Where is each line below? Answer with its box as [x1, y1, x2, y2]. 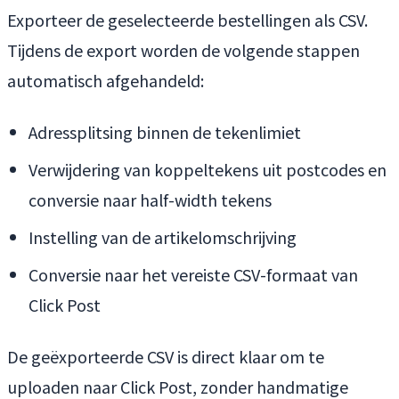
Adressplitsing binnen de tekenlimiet [28, 119, 301, 143]
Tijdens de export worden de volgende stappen [7, 37, 360, 61]
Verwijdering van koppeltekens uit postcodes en [28, 157, 387, 181]
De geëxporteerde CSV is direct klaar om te [7, 344, 324, 368]
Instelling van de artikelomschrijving [28, 224, 297, 248]
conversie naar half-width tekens [28, 187, 272, 211]
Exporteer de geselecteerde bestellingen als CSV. [7, 7, 368, 31]
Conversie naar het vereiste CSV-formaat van [28, 262, 358, 286]
